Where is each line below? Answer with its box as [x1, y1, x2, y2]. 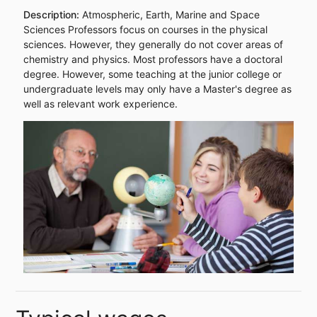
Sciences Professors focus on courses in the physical [23, 23, 267, 35]
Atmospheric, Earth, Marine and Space [81, 8, 260, 21]
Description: [23, 8, 82, 21]
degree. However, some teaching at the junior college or [23, 67, 282, 80]
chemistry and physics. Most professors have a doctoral [23, 52, 282, 65]
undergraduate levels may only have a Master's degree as [23, 82, 292, 95]
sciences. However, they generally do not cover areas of [23, 38, 283, 50]
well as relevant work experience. [23, 97, 178, 110]
